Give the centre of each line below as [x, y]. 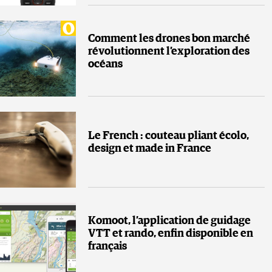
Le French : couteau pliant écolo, [168, 136]
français [107, 246]
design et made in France [150, 149]
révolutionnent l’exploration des [169, 51]
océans [105, 64]
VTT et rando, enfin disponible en [171, 233]
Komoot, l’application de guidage [169, 221]
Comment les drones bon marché [169, 39]
